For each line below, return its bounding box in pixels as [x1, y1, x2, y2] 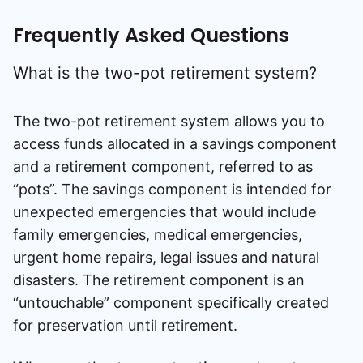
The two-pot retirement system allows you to [13, 112, 325, 130]
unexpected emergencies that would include [13, 203, 316, 220]
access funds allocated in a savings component [13, 135, 337, 152]
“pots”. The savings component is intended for [13, 180, 331, 198]
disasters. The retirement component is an [13, 271, 305, 288]
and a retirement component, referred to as [13, 157, 313, 175]
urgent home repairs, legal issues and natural [13, 248, 319, 266]
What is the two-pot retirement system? [13, 62, 317, 83]
